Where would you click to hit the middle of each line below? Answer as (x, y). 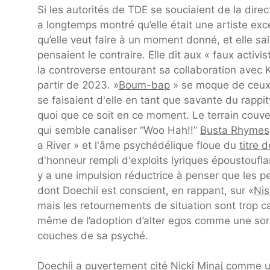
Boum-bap (144, 85)
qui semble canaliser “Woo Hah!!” (119, 130)
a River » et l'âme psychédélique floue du (138, 145)
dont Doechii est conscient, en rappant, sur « (146, 190)
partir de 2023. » (78, 85)
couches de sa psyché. (93, 235)
